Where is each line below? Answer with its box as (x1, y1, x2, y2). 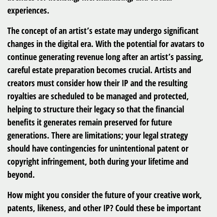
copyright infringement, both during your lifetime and (7, 155, 188, 167)
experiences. (7, 4, 49, 16)
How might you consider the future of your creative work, (7, 189, 202, 201)
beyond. (7, 169, 35, 180)
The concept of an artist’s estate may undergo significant (7, 25, 199, 36)
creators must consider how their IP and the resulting (7, 77, 187, 89)
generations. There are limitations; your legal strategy (7, 129, 188, 141)
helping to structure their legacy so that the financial (7, 103, 184, 115)
